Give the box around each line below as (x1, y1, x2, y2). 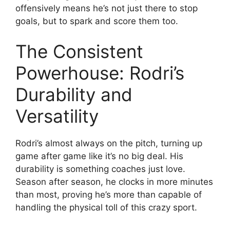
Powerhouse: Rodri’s (15, 62, 184, 84)
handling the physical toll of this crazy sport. (15, 202, 197, 213)
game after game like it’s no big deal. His (15, 151, 183, 161)
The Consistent (15, 41, 143, 62)
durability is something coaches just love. (15, 164, 185, 174)
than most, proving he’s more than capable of (15, 189, 202, 200)
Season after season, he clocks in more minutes (15, 177, 213, 187)
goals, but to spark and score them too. (15, 15, 178, 26)
